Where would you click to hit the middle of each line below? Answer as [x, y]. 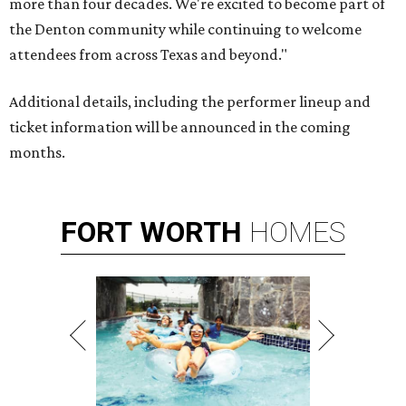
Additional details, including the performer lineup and [190, 101]
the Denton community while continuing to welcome [185, 29]
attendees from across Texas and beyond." [148, 54]
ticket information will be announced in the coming [180, 126]
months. [37, 152]
